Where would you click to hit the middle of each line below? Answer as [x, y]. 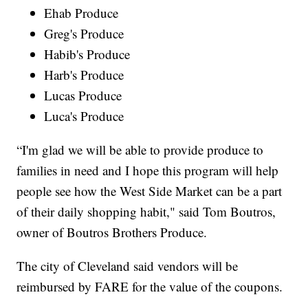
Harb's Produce [84, 75]
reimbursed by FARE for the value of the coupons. [150, 287]
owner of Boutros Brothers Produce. [112, 232]
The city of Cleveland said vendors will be [128, 266]
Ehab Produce [81, 13]
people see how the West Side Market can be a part [150, 191]
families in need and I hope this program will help [148, 170]
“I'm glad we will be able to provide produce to [140, 150]
